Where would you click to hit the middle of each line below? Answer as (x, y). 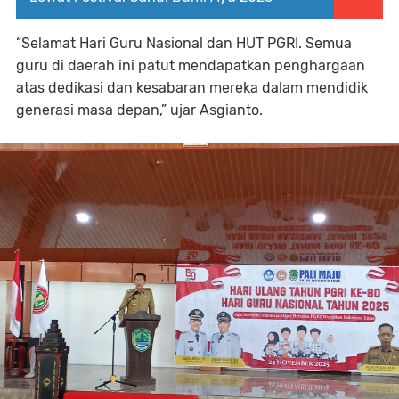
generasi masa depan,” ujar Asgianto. (139, 110)
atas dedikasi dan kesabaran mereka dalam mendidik (192, 88)
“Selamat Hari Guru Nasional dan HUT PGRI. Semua (184, 43)
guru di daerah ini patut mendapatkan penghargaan (191, 65)
